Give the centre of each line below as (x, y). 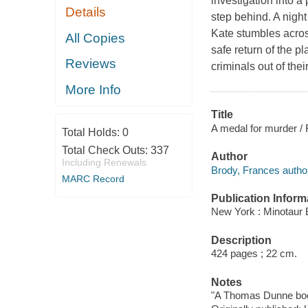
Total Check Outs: (106, 151)
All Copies (96, 38)
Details (86, 12)
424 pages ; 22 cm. (254, 254)
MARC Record (93, 179)
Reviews (91, 64)
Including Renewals (104, 163)
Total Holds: (92, 133)
